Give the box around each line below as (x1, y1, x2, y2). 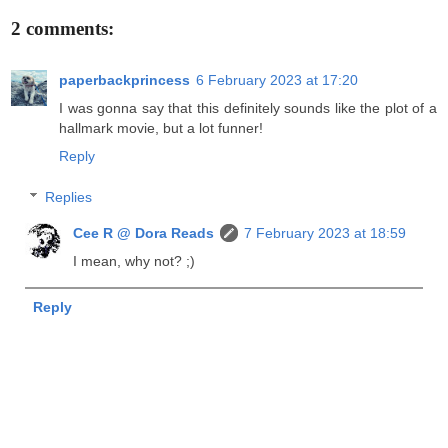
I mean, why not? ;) (73, 253, 196, 270)
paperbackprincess (59, 71, 190, 88)
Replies (45, 189, 93, 206)
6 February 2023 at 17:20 (196, 71, 358, 88)
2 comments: (11, 17, 114, 39)
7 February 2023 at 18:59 (244, 225, 407, 242)
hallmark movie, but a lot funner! (59, 119, 263, 136)
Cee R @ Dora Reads (73, 225, 215, 242)
